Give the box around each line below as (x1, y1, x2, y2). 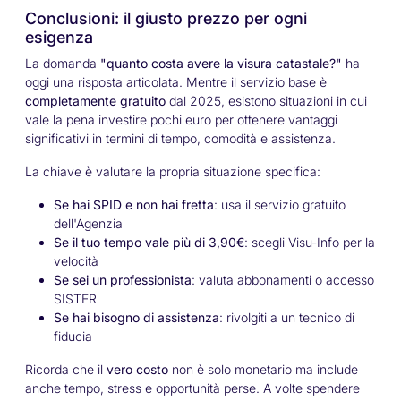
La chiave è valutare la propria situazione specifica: (25, 164, 320, 180)
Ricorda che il (25, 362, 107, 378)
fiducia (54, 328, 92, 345)
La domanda (25, 55, 100, 72)
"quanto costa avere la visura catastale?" (100, 55, 342, 72)
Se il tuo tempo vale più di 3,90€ (54, 235, 244, 251)
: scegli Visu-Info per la (244, 235, 375, 251)
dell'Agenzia (54, 216, 123, 232)
